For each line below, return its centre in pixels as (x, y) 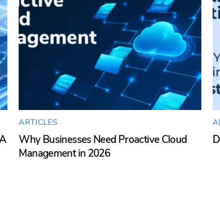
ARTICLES (38, 122)
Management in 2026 (65, 153)
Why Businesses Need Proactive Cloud (103, 139)
